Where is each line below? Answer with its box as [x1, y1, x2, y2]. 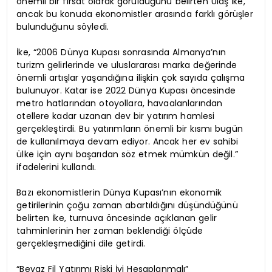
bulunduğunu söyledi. [16, 20, 109, 33]
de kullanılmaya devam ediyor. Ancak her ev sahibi [16, 135, 238, 148]
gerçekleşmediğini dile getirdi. [16, 237, 146, 250]
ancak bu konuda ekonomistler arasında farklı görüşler [16, 7, 253, 20]
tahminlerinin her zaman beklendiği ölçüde [16, 224, 203, 237]
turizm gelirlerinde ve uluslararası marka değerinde [16, 58, 237, 71]
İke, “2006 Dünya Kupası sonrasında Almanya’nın [16, 46, 226, 58]
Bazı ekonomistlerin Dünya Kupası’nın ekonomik [16, 186, 222, 199]
